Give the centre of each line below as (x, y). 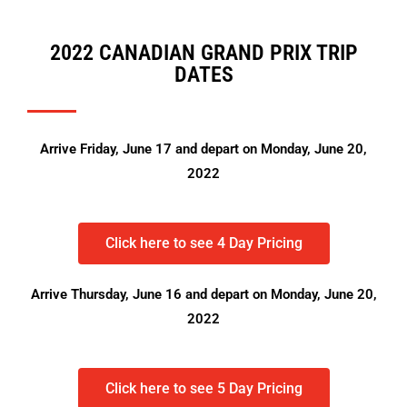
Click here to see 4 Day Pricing (203, 243)
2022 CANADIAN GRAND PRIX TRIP (203, 53)
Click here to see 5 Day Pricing (203, 388)
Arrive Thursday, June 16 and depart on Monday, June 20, (203, 294)
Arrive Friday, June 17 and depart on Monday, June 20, (203, 149)
